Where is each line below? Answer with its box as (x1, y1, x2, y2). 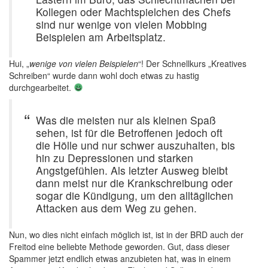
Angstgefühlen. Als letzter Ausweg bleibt (36, 163, 228, 178)
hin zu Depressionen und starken (36, 150, 193, 165)
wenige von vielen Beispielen (29, 57, 138, 69)
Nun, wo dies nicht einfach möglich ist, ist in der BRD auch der (9, 229, 243, 240)
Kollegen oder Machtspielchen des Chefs (36, 4, 231, 19)
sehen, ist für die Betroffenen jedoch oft (36, 125, 223, 140)
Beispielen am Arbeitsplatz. (36, 29, 166, 44)
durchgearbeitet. (9, 81, 74, 93)
